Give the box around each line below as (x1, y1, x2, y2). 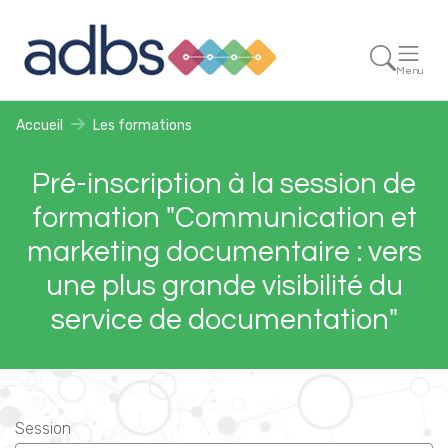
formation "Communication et (31, 203, 417, 234)
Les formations (93, 117, 192, 135)
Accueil (16, 117, 63, 135)
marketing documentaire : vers (26, 237, 422, 268)
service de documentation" (50, 305, 398, 336)
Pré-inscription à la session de (32, 169, 416, 200)
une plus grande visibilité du (45, 271, 403, 302)
